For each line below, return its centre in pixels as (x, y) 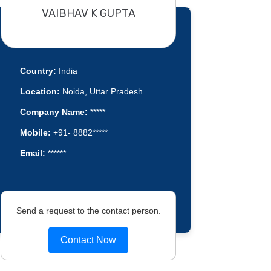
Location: (40, 92)
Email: (32, 153)
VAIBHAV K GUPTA (88, 13)
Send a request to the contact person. (88, 210)
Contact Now (88, 240)
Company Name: (54, 112)
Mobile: (35, 133)
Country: (38, 71)
